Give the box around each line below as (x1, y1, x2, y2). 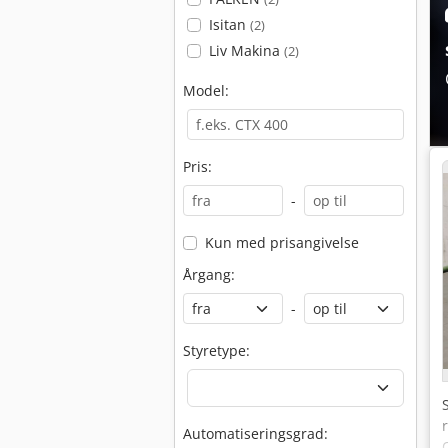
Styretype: (183, 341, 250, 360)
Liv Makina (208, 41, 284, 60)
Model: (183, 81, 229, 100)
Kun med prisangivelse (204, 233, 359, 252)
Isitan (208, 15, 250, 34)
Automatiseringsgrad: (183, 424, 328, 443)
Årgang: (183, 265, 235, 284)
